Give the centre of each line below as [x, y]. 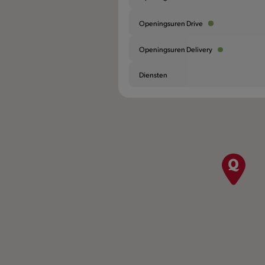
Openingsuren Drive [171, 23]
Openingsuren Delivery [176, 49]
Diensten [153, 75]
